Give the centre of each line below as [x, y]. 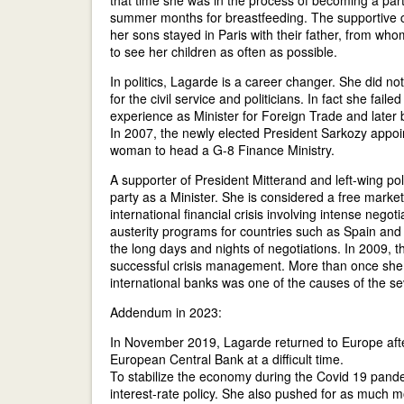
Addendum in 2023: [166, 312]
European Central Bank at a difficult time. [227, 359]
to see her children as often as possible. [224, 51]
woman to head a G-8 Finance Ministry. [222, 150]
